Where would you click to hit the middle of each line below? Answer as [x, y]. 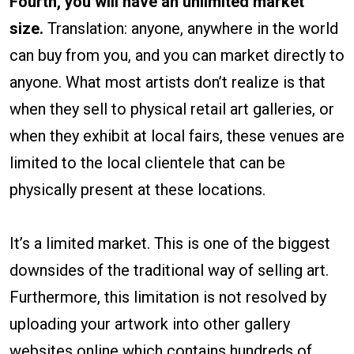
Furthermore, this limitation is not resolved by [168, 298]
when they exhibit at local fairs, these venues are [177, 136]
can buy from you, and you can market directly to [177, 56]
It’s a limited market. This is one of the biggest [170, 244]
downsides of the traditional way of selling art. [169, 271]
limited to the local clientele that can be [147, 163]
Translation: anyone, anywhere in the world [191, 29]
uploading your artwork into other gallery [150, 324]
